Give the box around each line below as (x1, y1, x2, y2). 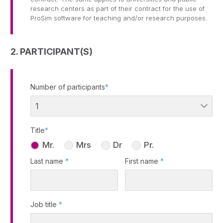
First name (125, 156, 161, 165)
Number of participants (30, 83, 105, 92)
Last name (30, 156, 65, 165)
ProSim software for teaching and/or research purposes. (30, 14, 208, 22)
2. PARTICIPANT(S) (10, 46, 93, 57)
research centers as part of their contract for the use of (30, 4, 205, 13)
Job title (30, 200, 59, 209)
